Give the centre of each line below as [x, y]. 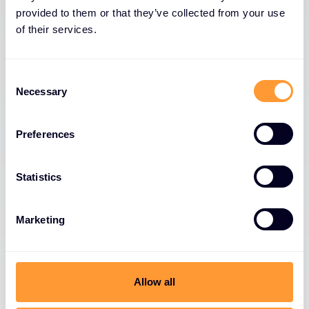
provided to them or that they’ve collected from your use [150, 13]
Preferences [46, 134]
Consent [24, 77]
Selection [26, 93]
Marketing [40, 219]
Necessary [41, 91]
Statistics [39, 177]
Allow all [154, 282]
